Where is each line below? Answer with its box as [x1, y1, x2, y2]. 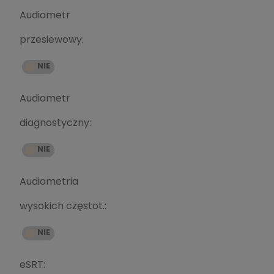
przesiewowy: [20, 32, 84, 46]
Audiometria [20, 174, 78, 188]
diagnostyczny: [20, 115, 91, 130]
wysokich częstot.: [20, 198, 106, 213]
